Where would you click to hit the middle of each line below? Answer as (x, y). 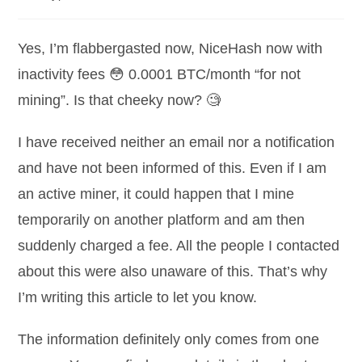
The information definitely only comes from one (169, 339)
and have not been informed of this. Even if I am (173, 168)
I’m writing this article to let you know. (138, 297)
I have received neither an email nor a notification (177, 142)
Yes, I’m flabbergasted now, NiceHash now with (170, 48)
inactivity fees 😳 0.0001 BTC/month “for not (160, 74)
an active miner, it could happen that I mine (156, 194)
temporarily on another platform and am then (162, 220)
